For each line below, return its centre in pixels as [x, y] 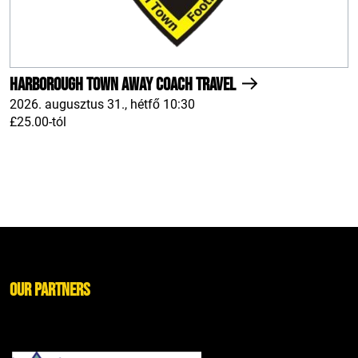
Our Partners [50, 290]
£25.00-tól [38, 122]
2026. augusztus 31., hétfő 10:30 [102, 104]
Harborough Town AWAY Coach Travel [124, 85]
